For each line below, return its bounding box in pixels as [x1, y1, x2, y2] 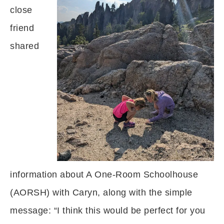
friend [10, 23, 34, 33]
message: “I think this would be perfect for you [10, 205, 205, 215]
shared [10, 41, 39, 51]
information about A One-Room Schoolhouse [10, 169, 198, 179]
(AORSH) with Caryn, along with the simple [10, 187, 192, 197]
